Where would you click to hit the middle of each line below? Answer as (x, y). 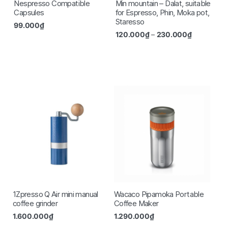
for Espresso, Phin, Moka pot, (162, 13)
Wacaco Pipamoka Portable (159, 194)
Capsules (29, 13)
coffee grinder (35, 203)
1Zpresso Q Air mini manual (55, 194)
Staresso (130, 22)
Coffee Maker (136, 203)
